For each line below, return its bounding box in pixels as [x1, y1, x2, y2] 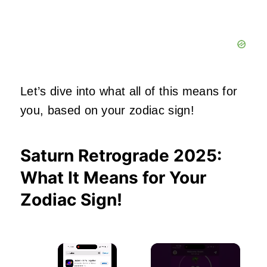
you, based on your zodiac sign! [20, 103, 194, 117]
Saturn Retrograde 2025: [20, 145, 222, 166]
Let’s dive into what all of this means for [20, 84, 238, 98]
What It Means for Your [20, 167, 206, 188]
